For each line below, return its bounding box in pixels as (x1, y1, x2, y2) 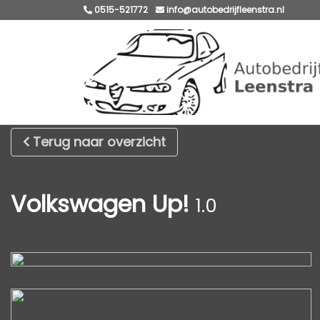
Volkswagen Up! (11, 188, 189, 220)
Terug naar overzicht (33, 133, 166, 151)
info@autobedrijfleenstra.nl (164, 4, 284, 16)
